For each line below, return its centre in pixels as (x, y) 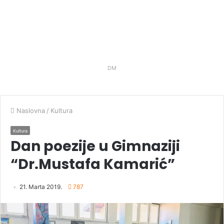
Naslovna (30, 110)
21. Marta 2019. (41, 186)
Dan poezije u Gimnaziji (95, 146)
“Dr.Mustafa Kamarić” (93, 164)
